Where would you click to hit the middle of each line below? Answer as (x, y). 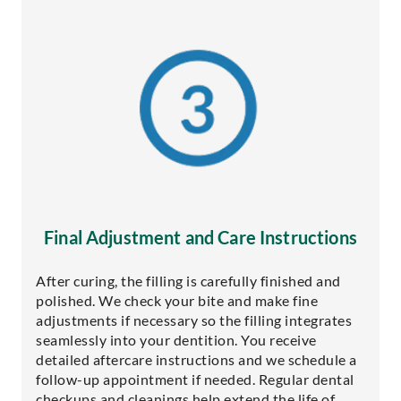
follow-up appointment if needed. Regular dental (195, 379)
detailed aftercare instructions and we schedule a (196, 359)
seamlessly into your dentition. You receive (176, 339)
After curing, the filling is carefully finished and (188, 280)
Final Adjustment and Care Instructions (200, 237)
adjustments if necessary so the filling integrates (194, 320)
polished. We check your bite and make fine (177, 300)
